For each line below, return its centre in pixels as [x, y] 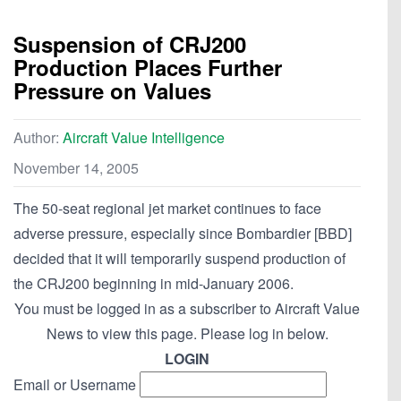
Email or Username [75, 385]
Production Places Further [148, 68]
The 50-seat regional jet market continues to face [167, 209]
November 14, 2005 [76, 168]
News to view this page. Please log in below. [187, 334]
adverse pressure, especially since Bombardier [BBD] [183, 234]
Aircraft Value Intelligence [144, 138]
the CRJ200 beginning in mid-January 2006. [154, 284]
